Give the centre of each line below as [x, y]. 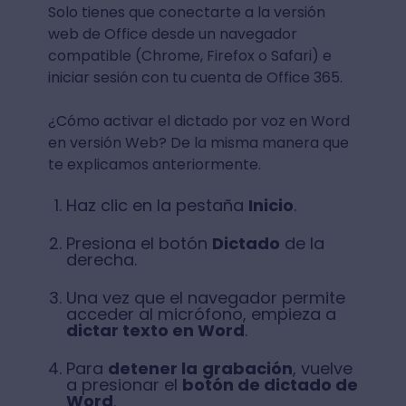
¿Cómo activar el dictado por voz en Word [198, 121]
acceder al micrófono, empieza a [201, 314]
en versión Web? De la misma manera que [198, 142]
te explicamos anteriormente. [156, 164]
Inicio [271, 205]
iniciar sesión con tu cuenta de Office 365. [195, 77]
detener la [152, 368]
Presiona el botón [139, 243]
